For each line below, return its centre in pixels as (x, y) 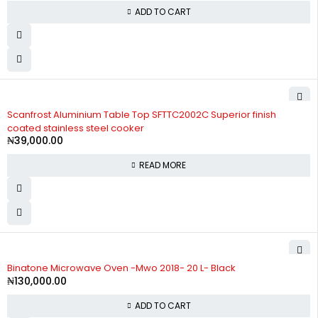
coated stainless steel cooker (76, 128)
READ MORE (163, 165)
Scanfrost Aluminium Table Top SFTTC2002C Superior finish (142, 115)
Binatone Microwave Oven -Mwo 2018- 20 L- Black (121, 268)
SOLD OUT (31, 109)
